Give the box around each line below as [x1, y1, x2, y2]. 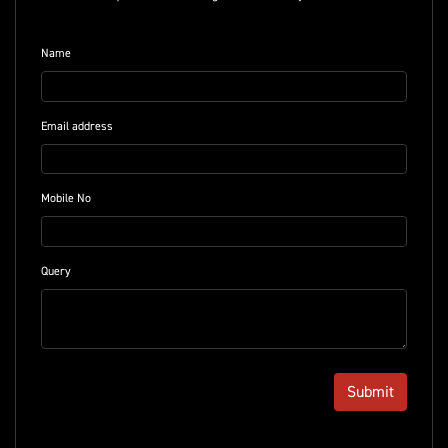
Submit [347, 381, 394, 402]
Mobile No [41, 191, 91, 207]
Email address [41, 118, 113, 134]
